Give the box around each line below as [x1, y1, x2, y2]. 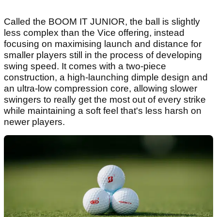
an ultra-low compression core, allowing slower [4, 83, 197, 93]
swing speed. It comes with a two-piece [4, 61, 166, 71]
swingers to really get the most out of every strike [4, 94, 206, 105]
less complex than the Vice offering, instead [4, 27, 185, 38]
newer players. [4, 116, 65, 127]
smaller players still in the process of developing [4, 49, 202, 60]
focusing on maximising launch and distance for [4, 38, 201, 49]
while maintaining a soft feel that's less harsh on [4, 105, 201, 116]
